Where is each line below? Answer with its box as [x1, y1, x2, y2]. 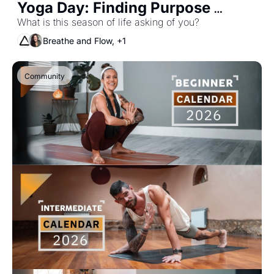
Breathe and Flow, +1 [43, 35, 126, 46]
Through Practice [17, 16, 142, 34]
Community [24, 72, 65, 81]
